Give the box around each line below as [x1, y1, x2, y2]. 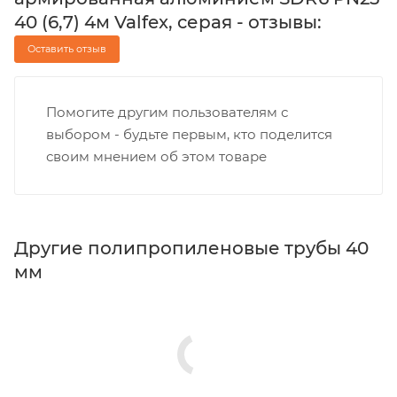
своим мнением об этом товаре [46, 147, 267, 165]
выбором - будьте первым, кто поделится [46, 125, 332, 143]
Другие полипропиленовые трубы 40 [14, 237, 369, 259]
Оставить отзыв [27, 42, 106, 55]
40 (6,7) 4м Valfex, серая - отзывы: [14, 11, 322, 33]
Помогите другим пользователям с [46, 103, 288, 121]
